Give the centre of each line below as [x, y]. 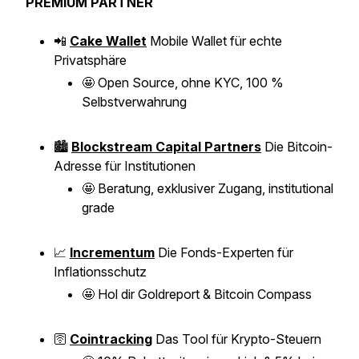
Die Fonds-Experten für [224, 252]
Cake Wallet [108, 41]
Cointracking [111, 339]
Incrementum [112, 252]
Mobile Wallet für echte [214, 41]
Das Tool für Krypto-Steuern [238, 339]
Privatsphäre [92, 60]
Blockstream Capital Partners [166, 147]
